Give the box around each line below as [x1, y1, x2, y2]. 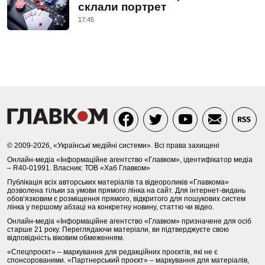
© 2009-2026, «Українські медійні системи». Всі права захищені [7, 141, 219, 150]
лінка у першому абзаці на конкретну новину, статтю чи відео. [7, 203, 214, 212]
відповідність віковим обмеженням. [7, 234, 124, 243]
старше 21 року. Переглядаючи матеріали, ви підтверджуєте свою [7, 225, 229, 234]
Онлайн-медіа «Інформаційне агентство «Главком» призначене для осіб [7, 217, 251, 226]
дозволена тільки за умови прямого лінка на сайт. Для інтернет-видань [7, 186, 245, 195]
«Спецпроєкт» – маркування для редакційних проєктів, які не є [7, 248, 218, 257]
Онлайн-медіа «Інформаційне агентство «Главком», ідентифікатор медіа [7, 156, 253, 164]
